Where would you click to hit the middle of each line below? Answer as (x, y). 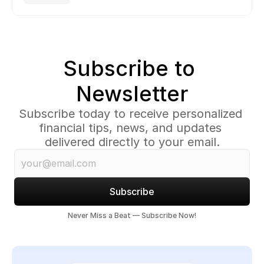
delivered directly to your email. (132, 142)
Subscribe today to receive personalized (130, 114)
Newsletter (132, 94)
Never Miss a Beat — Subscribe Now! (132, 215)
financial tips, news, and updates (130, 128)
